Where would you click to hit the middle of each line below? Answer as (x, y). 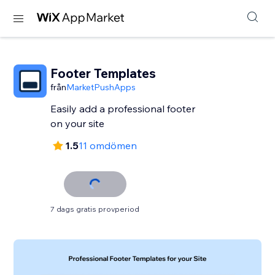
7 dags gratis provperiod (95, 209)
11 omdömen (108, 145)
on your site (78, 123)
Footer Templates (103, 73)
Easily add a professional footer (123, 109)
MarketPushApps (101, 87)
